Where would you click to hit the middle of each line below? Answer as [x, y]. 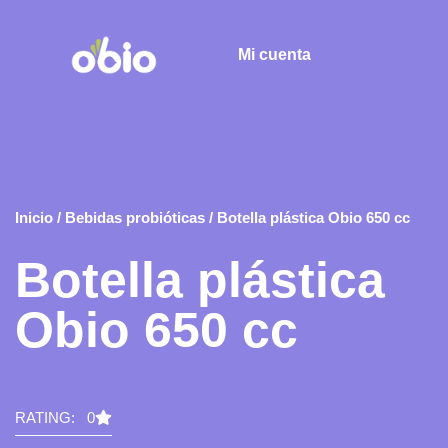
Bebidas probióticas [135, 217]
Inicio [34, 217]
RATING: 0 [55, 417]
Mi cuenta [275, 54]
